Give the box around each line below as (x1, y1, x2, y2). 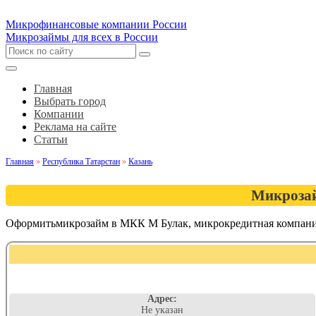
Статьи (34, 133, 68, 145)
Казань (128, 157, 152, 166)
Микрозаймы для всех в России (6, 31, 158, 43)
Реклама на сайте (34, 121, 116, 133)
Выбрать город (34, 95, 106, 107)
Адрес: (147, 293, 177, 304)
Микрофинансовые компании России (6, 18, 187, 30)
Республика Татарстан (42, 157, 120, 166)
